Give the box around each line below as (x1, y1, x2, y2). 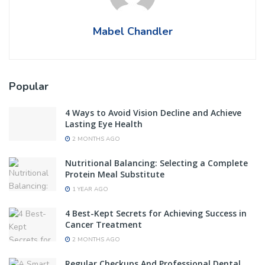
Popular (9, 79, 49, 93)
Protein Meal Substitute (65, 168, 164, 180)
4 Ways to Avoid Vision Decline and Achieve (65, 106, 241, 118)
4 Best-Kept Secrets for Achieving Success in (65, 207, 247, 219)
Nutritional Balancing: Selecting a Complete (65, 157, 248, 169)
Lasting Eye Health (65, 118, 143, 130)
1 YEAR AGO (70, 185, 108, 193)
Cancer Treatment (65, 218, 142, 230)
